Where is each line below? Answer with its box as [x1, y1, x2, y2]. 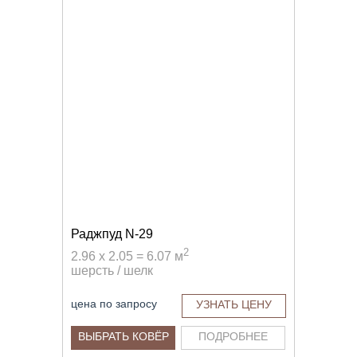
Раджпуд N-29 [71, 226, 153, 241]
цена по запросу [71, 296, 157, 310]
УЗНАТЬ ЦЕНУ [196, 297, 272, 311]
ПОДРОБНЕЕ [198, 329, 268, 343]
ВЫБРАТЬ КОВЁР [77, 329, 169, 343]
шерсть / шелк [71, 264, 153, 278]
